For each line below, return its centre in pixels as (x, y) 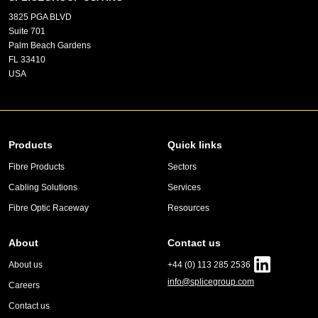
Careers (24, 285)
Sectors (182, 167)
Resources (188, 208)
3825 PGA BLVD (40, 17)
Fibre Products (37, 167)
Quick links (195, 145)
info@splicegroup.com (211, 282)
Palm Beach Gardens (50, 45)
